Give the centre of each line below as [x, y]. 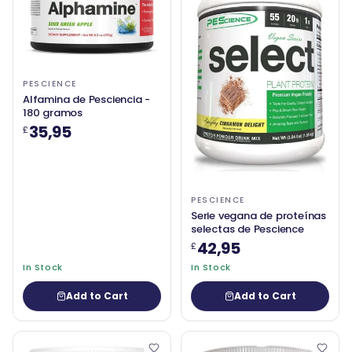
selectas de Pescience [247, 229]
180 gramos [53, 113]
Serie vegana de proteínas [258, 216]
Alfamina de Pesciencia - [87, 100]
